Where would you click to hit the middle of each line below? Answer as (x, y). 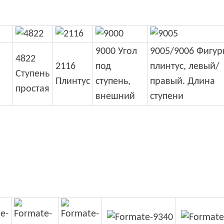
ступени (167, 96)
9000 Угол (116, 51)
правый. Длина (182, 81)
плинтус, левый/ (185, 66)
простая (32, 89)
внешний (115, 96)
